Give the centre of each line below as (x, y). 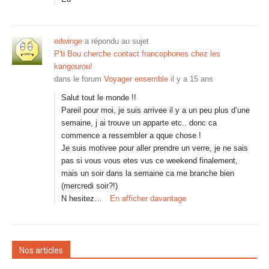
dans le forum (79, 79)
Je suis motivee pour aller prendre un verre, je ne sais (155, 148)
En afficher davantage (148, 198)
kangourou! (73, 66)
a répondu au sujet (116, 41)
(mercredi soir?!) (89, 186)
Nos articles (41, 250)
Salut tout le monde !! (99, 98)
